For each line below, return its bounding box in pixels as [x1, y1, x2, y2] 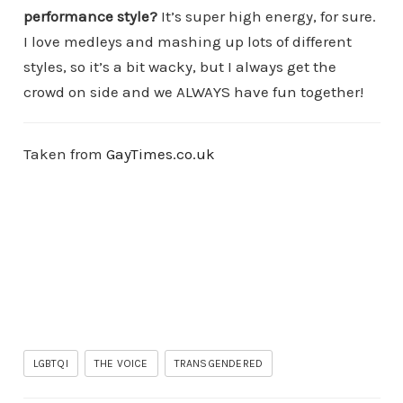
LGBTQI [32, 356, 68, 370]
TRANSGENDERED [174, 356, 264, 370]
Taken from [22, 144, 106, 163]
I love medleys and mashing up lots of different [22, 31, 352, 50]
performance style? [22, 6, 161, 25]
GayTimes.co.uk [105, 144, 215, 163]
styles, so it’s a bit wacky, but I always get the [22, 57, 336, 76]
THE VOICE [94, 356, 148, 370]
